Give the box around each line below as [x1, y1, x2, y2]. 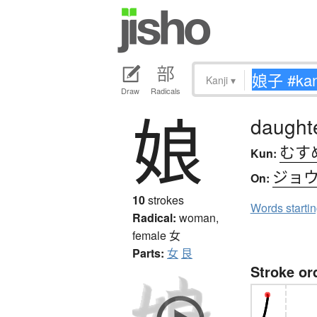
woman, [179, 209, 219, 226]
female [132, 227, 169, 244]
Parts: [132, 245, 164, 262]
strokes [145, 192, 184, 209]
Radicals [151, 85, 180, 97]
